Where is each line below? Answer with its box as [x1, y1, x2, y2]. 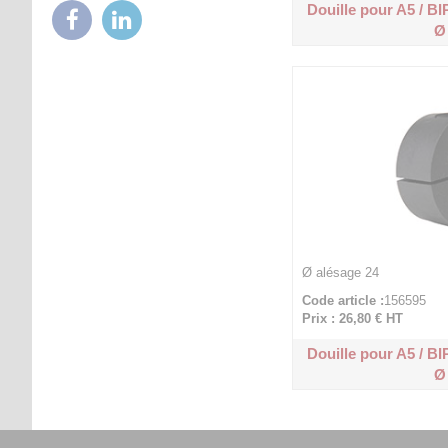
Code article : [302, 293, 384, 308]
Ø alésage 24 [302, 265, 379, 280]
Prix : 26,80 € [302, 311, 382, 326]
